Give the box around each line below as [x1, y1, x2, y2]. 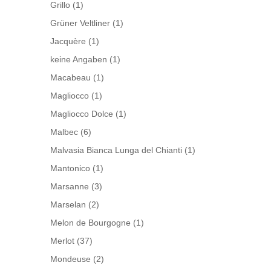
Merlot [50, 236, 75, 246]
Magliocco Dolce [50, 109, 114, 119]
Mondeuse [50, 254, 91, 264]
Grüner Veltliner [50, 18, 111, 28]
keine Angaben [50, 54, 108, 65]
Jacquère [50, 36, 87, 47]
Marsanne [50, 181, 90, 192]
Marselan [50, 200, 87, 210]
